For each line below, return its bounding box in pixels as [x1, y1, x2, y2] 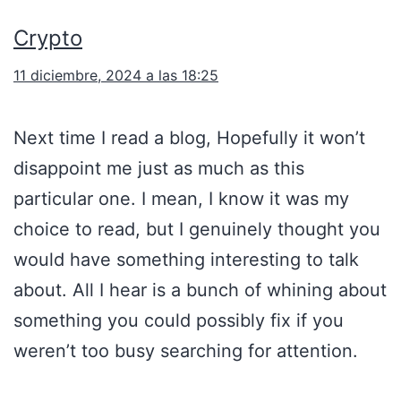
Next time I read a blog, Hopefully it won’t [13, 127, 365, 149]
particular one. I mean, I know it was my [13, 188, 349, 210]
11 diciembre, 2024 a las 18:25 [13, 66, 218, 85]
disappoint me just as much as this [13, 158, 304, 180]
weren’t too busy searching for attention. [13, 340, 358, 363]
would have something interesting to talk [13, 249, 359, 271]
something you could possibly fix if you [13, 310, 344, 332]
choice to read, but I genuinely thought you [13, 218, 380, 241]
